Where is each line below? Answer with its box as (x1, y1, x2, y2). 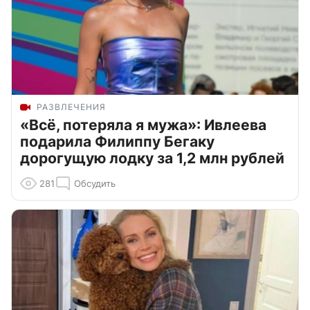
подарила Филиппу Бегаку (20, 132, 215, 150)
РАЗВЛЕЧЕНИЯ (37, 101, 106, 112)
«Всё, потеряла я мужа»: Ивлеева (20, 116, 266, 134)
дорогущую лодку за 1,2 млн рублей (20, 149, 284, 167)
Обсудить (74, 177, 116, 189)
